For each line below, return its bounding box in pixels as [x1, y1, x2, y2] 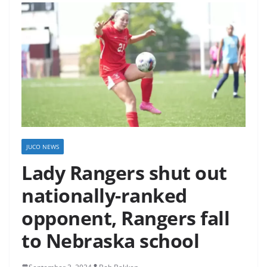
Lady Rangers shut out [21, 159, 227, 185]
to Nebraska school [21, 227, 199, 253]
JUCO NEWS [26, 142, 59, 151]
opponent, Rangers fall [21, 204, 229, 231]
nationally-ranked [21, 182, 187, 208]
